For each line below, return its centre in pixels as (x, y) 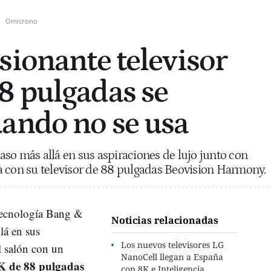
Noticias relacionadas (165, 220)
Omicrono (21, 21)
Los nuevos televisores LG (173, 245)
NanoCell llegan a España (172, 257)
